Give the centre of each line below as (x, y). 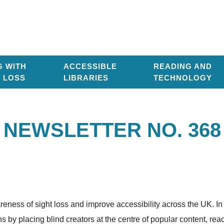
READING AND (183, 66)
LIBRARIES (86, 78)
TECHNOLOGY (183, 78)
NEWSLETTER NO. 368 (112, 130)
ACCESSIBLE (90, 66)
